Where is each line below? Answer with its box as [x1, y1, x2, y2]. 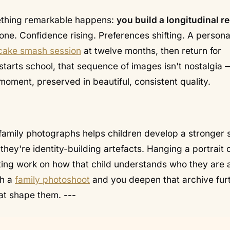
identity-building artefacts [33, 143, 142, 155]
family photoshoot [15, 174, 90, 185]
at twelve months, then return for [81, 45, 221, 56]
